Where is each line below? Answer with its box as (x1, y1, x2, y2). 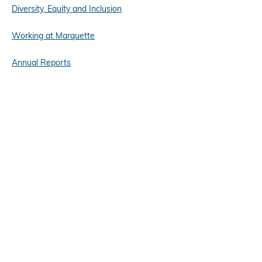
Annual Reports (12, 57, 71, 68)
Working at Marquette (12, 30, 95, 42)
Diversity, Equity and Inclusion (12, 4, 122, 15)
